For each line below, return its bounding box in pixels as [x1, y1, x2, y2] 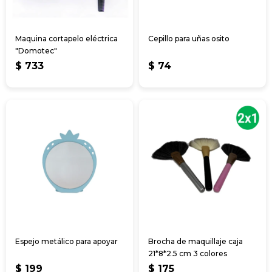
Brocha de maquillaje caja [148, 236, 243, 246]
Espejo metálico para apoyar [15, 236, 118, 246]
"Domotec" [15, 46, 57, 55]
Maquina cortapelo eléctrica [15, 33, 118, 43]
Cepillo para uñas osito [148, 33, 229, 43]
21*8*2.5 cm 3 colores [148, 248, 227, 258]
